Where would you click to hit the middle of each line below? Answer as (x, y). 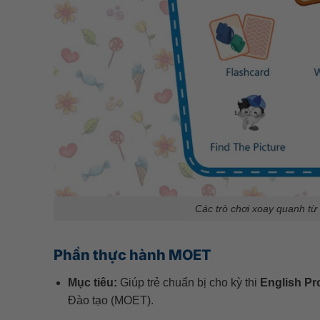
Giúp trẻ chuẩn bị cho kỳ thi (189, 283)
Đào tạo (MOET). (111, 301)
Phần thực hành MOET (132, 255)
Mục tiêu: (93, 283)
